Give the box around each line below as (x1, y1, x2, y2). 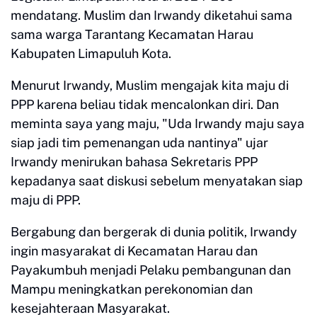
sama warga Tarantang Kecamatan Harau (11, 27, 253, 42)
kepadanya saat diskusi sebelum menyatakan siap (11, 173, 303, 189)
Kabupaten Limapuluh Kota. (11, 46, 174, 62)
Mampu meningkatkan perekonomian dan (11, 282, 253, 297)
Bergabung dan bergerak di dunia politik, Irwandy (11, 224, 297, 240)
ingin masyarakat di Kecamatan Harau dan (11, 243, 258, 259)
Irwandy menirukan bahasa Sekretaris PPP (11, 154, 258, 170)
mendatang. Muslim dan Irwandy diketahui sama (11, 8, 292, 23)
